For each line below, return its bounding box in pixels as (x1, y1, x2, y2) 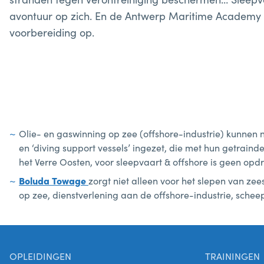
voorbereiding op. (9, 24, 94, 39)
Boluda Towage (19, 173, 88, 187)
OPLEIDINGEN (9, 249, 71, 262)
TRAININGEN (205, 249, 260, 262)
